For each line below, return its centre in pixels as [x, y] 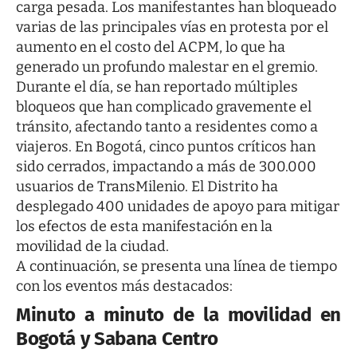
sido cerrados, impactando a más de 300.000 [166, 167]
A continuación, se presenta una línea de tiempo [177, 267]
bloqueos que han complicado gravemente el [164, 107]
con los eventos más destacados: [124, 286]
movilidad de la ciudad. [92, 247]
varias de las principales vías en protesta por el [172, 27]
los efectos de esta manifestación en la [144, 227]
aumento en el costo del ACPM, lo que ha [151, 47]
